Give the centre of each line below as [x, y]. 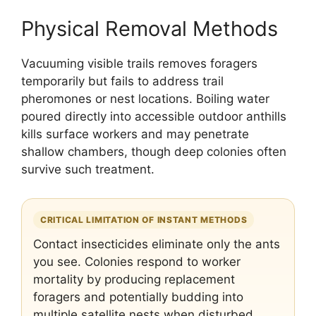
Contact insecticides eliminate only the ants [157, 244]
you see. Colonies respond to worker [137, 262]
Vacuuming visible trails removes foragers [139, 63]
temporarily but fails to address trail [122, 81]
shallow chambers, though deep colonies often [154, 152]
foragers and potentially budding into [138, 297]
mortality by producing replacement [134, 279]
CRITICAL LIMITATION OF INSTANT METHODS [144, 220]
